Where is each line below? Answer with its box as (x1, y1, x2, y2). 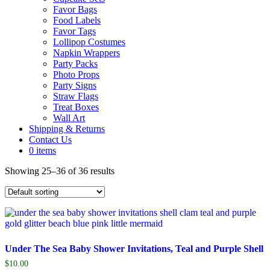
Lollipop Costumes (53, 37, 125, 47)
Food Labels (53, 15, 101, 25)
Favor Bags (53, 4, 97, 14)
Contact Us (29, 134, 72, 145)
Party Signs (53, 80, 96, 90)
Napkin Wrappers (53, 48, 120, 58)
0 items (29, 145, 56, 155)
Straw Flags (53, 91, 98, 101)
